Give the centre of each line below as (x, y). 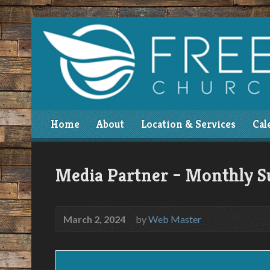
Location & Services (188, 124)
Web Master (175, 219)
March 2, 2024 (94, 219)
